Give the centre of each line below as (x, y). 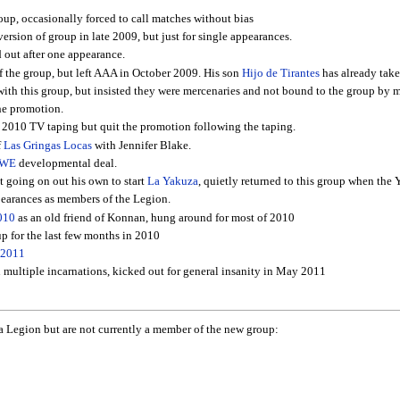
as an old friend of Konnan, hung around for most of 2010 (154, 217)
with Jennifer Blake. (141, 145)
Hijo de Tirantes (280, 73)
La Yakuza (172, 182)
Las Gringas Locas (47, 145)
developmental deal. (66, 163)
